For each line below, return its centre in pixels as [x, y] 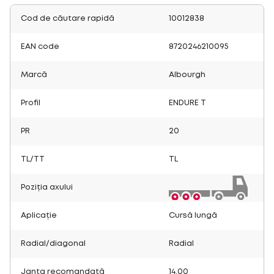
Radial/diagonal [53, 243]
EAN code [40, 46]
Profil [31, 103]
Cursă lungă [193, 215]
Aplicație [39, 215]
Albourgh [187, 75]
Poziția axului [47, 187]
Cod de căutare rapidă [68, 18]
